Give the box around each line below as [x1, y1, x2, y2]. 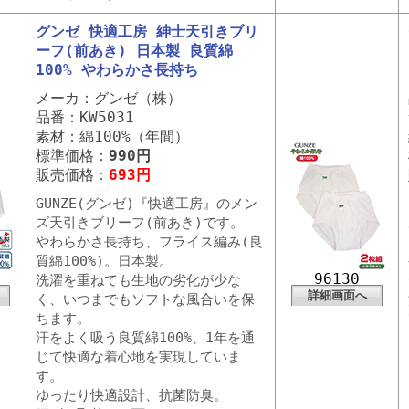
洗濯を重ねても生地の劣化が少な [36, 272, 241, 288]
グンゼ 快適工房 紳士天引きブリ [36, 23, 258, 40]
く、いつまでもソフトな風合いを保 [36, 291, 255, 308]
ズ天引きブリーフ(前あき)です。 [36, 215, 244, 231]
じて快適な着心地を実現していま [36, 349, 241, 365]
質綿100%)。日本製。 [36, 253, 173, 269]
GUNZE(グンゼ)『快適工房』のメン [36, 195, 257, 212]
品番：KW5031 [36, 109, 134, 126]
